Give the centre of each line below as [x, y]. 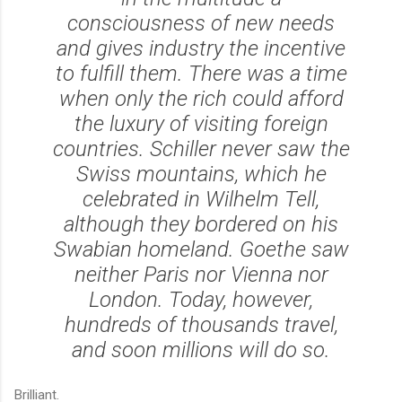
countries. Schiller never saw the [201, 149]
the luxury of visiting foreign [201, 123]
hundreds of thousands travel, [201, 324]
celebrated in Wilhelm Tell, [201, 199]
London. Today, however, [201, 299]
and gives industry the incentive [201, 48]
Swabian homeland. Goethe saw [201, 249]
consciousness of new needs [201, 23]
